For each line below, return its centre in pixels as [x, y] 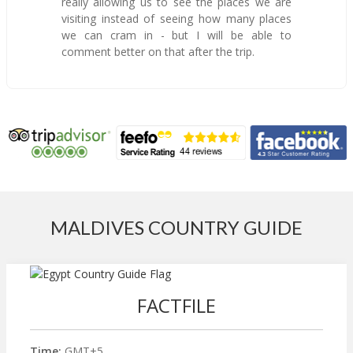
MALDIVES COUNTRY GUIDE [176, 227]
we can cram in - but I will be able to [176, 35]
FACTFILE [176, 305]
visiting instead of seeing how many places [176, 18]
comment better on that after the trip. [159, 51]
